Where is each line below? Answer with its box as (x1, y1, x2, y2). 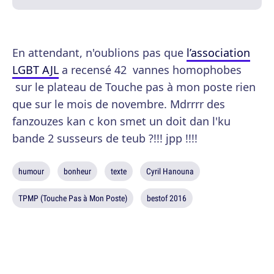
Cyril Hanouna (146, 165, 194, 177)
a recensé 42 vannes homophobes (59, 62, 242, 77)
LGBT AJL (12, 62, 59, 77)
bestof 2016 (147, 192, 187, 204)
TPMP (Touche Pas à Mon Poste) (18, 192, 127, 204)
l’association (187, 45, 250, 60)
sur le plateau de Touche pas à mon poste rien (12, 79, 256, 94)
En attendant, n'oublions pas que (12, 45, 187, 60)
